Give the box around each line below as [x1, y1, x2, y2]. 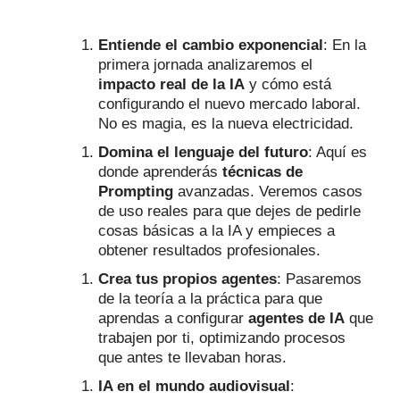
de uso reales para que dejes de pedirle [98, 203, 361, 221]
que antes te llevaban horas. [98, 349, 287, 367]
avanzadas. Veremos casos [173, 183, 362, 201]
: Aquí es [308, 144, 367, 162]
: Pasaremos [277, 271, 362, 288]
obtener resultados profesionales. [98, 242, 321, 260]
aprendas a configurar [98, 310, 248, 328]
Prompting [98, 183, 173, 201]
